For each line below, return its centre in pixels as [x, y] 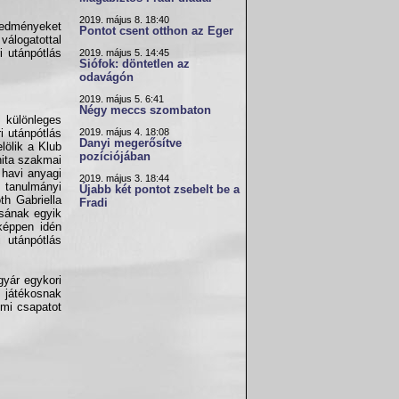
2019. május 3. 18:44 [124, 178]
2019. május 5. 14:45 [124, 53]
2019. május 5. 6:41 [122, 99]
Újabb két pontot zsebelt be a [159, 190]
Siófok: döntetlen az [134, 64]
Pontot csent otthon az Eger [156, 31]
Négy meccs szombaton [145, 110]
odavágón [106, 77]
